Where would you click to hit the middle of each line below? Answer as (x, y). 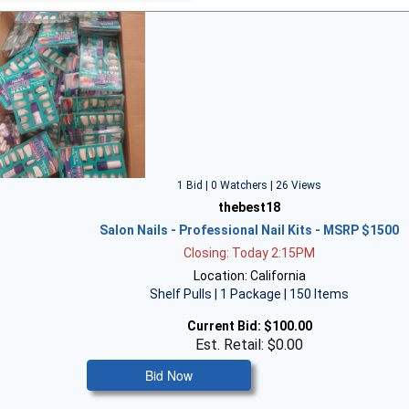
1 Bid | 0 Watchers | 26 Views (250, 185)
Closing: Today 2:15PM (250, 253)
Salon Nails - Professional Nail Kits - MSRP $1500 (250, 230)
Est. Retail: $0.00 (250, 345)
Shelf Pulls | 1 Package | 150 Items (250, 294)
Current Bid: (224, 326)
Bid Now (169, 375)
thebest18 (250, 207)
